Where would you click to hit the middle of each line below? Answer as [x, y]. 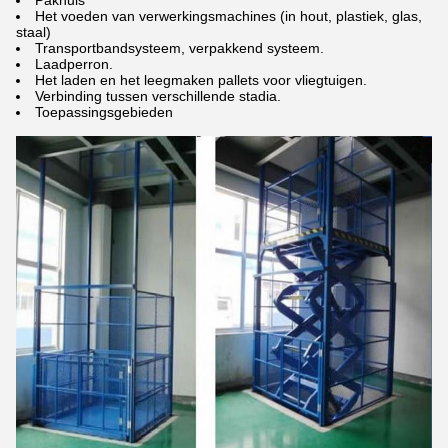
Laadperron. [74, 64]
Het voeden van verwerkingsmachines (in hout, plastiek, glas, [228, 16]
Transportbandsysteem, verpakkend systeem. [179, 48]
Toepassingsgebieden [104, 112]
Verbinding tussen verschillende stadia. [158, 96]
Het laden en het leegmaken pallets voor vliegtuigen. [201, 80]
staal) [33, 32]
